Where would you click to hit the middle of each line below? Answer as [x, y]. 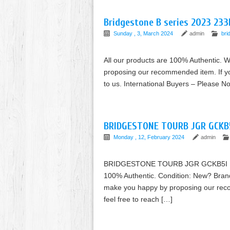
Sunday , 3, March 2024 [144, 33]
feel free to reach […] [138, 199]
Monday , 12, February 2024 [150, 137]
